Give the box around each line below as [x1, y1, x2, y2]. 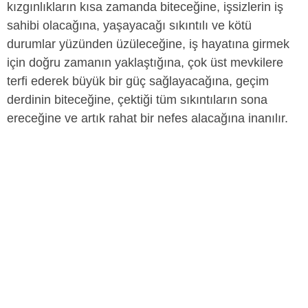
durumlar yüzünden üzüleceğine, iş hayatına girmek [7, 37, 289, 51]
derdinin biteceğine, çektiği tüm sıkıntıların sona [7, 93, 267, 107]
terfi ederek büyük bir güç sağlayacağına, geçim [7, 74, 269, 88]
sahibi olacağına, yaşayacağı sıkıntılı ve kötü [7, 19, 252, 32]
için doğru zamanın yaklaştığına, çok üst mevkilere [7, 56, 283, 69]
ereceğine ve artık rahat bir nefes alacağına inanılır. [7, 111, 288, 125]
